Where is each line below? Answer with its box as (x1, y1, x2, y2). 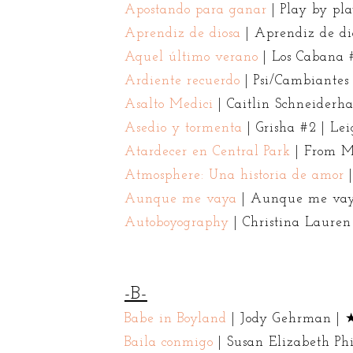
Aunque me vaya (124, 191, 237, 206)
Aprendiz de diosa (124, 26, 241, 40)
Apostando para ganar (124, 2, 267, 17)
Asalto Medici (124, 97, 214, 111)
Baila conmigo (124, 335, 214, 349)
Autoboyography (124, 215, 229, 229)
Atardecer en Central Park (124, 144, 291, 158)
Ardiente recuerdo (124, 73, 240, 87)
